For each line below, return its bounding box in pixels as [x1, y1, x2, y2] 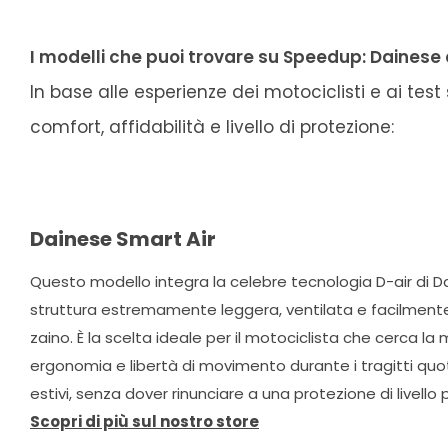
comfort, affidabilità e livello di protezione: [30, 115, 394, 140]
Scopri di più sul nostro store [30, 411, 259, 433]
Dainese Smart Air [30, 225, 216, 254]
